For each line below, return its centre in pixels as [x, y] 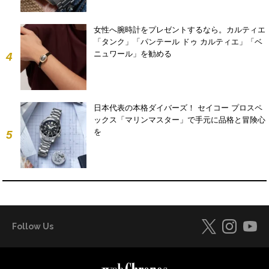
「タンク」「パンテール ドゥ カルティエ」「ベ [178, 41]
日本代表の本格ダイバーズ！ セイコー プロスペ [178, 107]
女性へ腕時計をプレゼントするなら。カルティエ [180, 29]
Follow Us [33, 226]
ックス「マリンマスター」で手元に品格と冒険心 [180, 119]
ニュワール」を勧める [133, 53]
